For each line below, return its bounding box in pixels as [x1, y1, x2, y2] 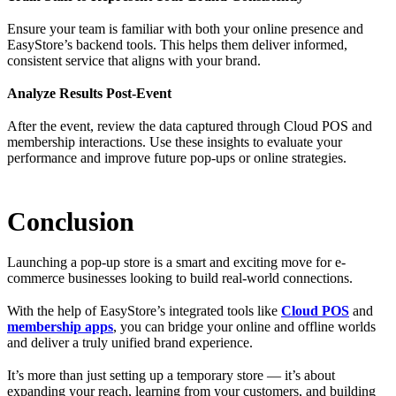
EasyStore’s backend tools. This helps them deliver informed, [7, 36, 347, 52]
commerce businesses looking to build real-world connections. [7, 270, 356, 286]
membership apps [7, 319, 113, 335]
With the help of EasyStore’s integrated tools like [7, 303, 281, 319]
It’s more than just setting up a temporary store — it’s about [7, 368, 335, 384]
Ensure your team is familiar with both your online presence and [7, 20, 363, 36]
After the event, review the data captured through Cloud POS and [7, 118, 372, 134]
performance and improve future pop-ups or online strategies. [7, 150, 346, 166]
